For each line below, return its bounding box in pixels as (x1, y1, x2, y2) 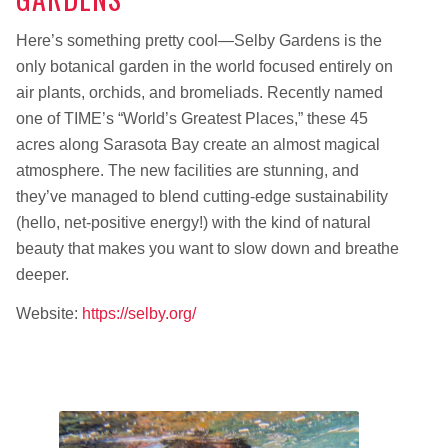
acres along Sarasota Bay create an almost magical (15, 135, 380, 153)
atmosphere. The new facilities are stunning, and (15, 161, 359, 179)
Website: (15, 305, 82, 323)
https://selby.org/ (81, 305, 196, 323)
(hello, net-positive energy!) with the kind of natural (15, 213, 371, 231)
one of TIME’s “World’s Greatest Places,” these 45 (15, 109, 368, 127)
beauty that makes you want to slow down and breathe (15, 239, 399, 257)
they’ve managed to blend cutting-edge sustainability (15, 187, 388, 205)
